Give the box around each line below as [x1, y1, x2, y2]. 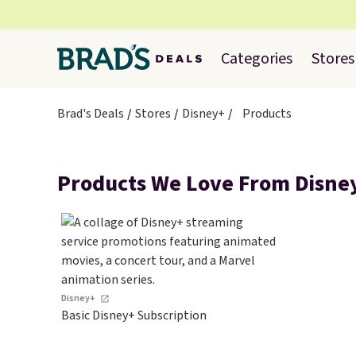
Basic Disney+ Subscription [61, 307, 207, 324]
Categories [221, 48, 292, 70]
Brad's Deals [57, 105, 124, 122]
